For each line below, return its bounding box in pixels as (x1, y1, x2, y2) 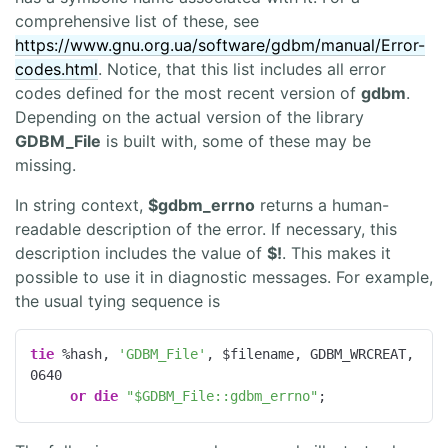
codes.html (15, 59, 98, 80)
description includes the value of (15, 243, 267, 264)
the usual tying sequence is (15, 291, 220, 312)
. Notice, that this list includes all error (98, 59, 386, 80)
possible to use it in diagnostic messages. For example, (15, 267, 433, 288)
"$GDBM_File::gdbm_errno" (126, 388, 319, 405)
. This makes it (282, 243, 391, 264)
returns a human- (255, 195, 389, 216)
